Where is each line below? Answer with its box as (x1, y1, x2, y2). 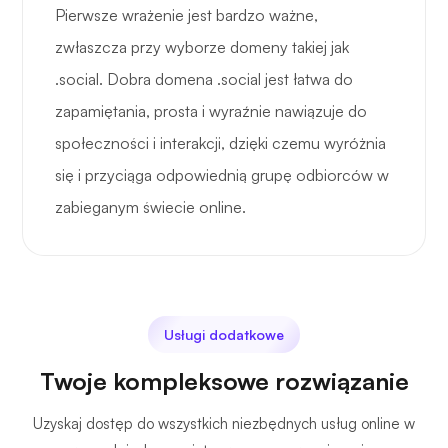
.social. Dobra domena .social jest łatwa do (55, 69, 353, 90)
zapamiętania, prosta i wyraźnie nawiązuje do (55, 101, 367, 122)
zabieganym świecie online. (55, 197, 246, 218)
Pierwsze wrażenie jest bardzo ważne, (55, 5, 318, 26)
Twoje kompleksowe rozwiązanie (39, 366, 409, 397)
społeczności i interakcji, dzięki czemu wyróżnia (55, 133, 386, 154)
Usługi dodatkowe (164, 326, 284, 344)
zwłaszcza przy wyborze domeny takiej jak (55, 37, 349, 58)
